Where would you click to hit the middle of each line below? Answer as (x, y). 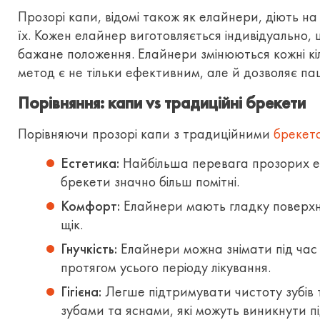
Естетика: (90, 163)
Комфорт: (90, 206)
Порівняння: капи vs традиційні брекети (162, 103)
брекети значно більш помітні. (150, 181)
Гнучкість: (89, 249)
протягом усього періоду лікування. (166, 267)
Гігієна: (81, 291)
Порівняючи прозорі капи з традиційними (146, 134)
